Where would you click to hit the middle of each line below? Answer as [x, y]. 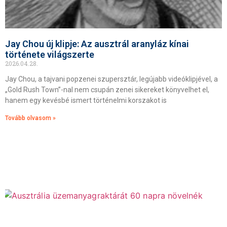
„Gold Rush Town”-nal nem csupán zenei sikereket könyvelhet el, [107, 90]
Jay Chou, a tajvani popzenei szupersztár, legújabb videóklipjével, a [111, 79]
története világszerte [50, 54]
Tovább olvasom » [30, 118]
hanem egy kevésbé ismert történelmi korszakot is [86, 100]
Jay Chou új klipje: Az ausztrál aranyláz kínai [97, 44]
